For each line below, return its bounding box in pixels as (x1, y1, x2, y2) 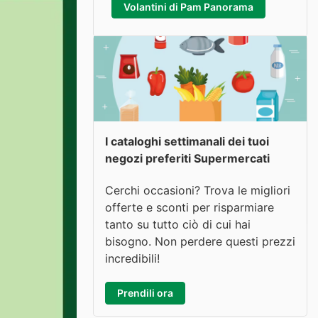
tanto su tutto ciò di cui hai (105, 216, 251, 231)
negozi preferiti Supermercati (105, 151, 270, 165)
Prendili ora (117, 286, 173, 299)
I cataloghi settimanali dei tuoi (105, 134, 269, 148)
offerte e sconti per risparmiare (105, 199, 274, 214)
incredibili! (105, 251, 160, 265)
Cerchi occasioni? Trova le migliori (105, 182, 290, 197)
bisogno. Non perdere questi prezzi (105, 234, 295, 248)
